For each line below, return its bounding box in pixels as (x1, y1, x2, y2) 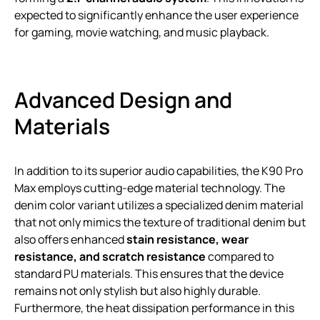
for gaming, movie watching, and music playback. (14, 24, 269, 40)
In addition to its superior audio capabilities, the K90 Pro (14, 162, 303, 179)
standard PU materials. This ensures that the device (14, 265, 284, 281)
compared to (206, 248, 274, 264)
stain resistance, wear (126, 231, 249, 247)
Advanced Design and (14, 84, 232, 114)
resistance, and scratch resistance (14, 248, 206, 264)
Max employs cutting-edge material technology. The (14, 179, 285, 196)
